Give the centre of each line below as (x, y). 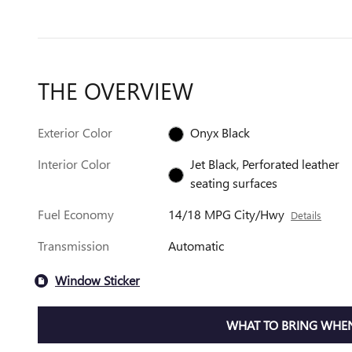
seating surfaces (234, 182)
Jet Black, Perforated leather (265, 163)
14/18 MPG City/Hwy (227, 214)
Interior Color (74, 163)
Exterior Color (75, 132)
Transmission (73, 245)
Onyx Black (220, 132)
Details (306, 214)
